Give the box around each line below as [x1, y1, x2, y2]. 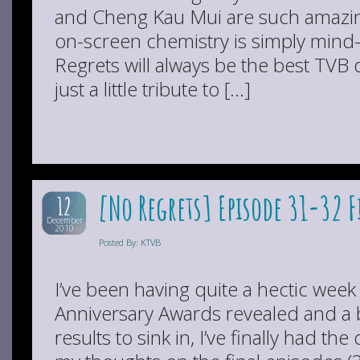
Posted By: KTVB [99, 236, 161, 248]
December [46, 215, 83, 226]
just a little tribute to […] [55, 76, 251, 102]
